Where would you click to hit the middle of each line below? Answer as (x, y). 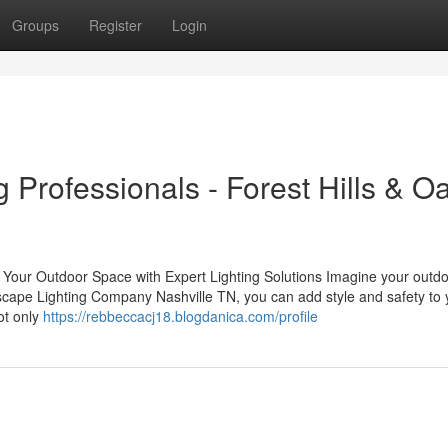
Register (115, 25)
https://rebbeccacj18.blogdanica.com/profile (180, 316)
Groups (35, 25)
